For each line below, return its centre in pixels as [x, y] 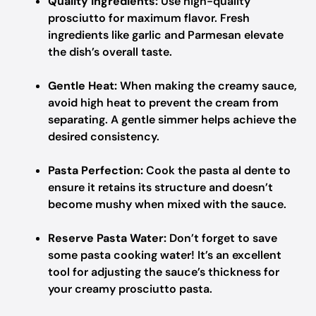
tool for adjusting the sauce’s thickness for [164, 272]
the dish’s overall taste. [110, 52]
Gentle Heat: [83, 86]
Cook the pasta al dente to [217, 170]
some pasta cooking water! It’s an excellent [165, 255]
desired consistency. [104, 136]
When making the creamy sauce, [207, 86]
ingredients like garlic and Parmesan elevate [166, 35]
